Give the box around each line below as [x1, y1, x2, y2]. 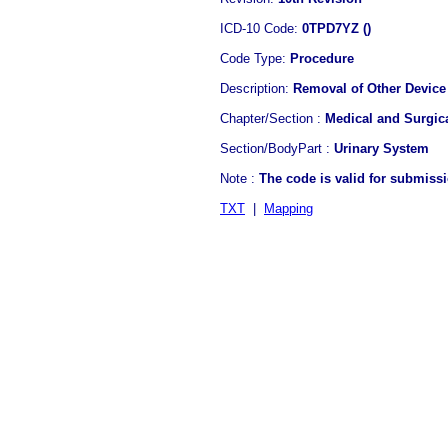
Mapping [264, 201, 313, 217]
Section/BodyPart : [220, 141, 334, 157]
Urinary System [334, 141, 429, 157]
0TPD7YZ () [302, 21, 371, 37]
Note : [220, 171, 259, 187]
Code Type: [220, 51, 290, 67]
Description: [220, 81, 293, 97]
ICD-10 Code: [220, 21, 302, 37]
